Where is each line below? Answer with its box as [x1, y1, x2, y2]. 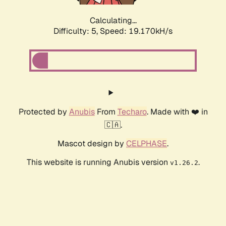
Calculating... [89, 15, 137, 26]
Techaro [117, 106, 147, 118]
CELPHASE [126, 138, 167, 149]
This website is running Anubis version [26, 157, 170, 168]
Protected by [18, 106, 69, 118]
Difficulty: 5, [53, 26, 100, 37]
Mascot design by [58, 138, 126, 149]
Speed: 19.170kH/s [100, 26, 173, 37]
